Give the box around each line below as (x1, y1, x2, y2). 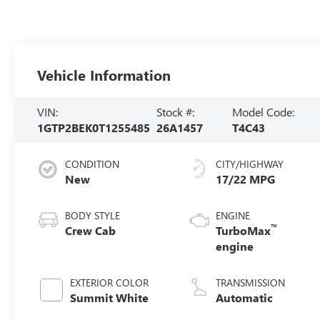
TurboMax (216, 222, 271, 238)
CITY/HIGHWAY (216, 156, 284, 171)
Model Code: (231, 104, 294, 119)
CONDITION (65, 156, 120, 171)
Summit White (70, 289, 149, 305)
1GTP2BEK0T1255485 (37, 119, 151, 135)
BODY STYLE (65, 208, 121, 222)
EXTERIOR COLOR (70, 275, 149, 289)
